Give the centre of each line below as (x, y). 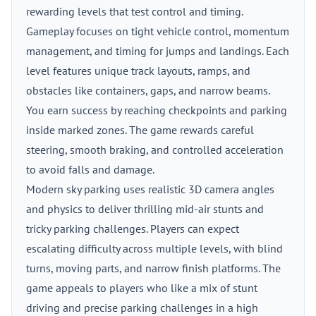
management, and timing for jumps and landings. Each (158, 51)
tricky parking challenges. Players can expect (133, 229)
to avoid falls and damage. (90, 169)
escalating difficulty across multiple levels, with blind (154, 248)
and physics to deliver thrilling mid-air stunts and (145, 209)
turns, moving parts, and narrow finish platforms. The (153, 268)
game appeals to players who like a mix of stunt (142, 288)
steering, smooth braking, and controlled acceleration (155, 150)
